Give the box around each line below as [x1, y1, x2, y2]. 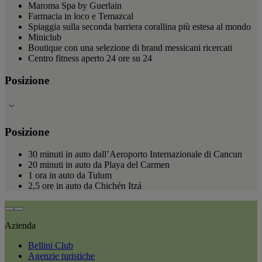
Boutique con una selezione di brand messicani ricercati [28, 42, 232, 53]
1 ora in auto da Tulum [28, 170, 112, 181]
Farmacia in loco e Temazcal [28, 11, 133, 21]
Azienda [5, 220, 36, 231]
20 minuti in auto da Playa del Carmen [28, 160, 170, 170]
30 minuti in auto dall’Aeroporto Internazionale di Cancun [28, 149, 242, 160]
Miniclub [28, 32, 61, 42]
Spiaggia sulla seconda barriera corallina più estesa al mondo [28, 21, 251, 32]
